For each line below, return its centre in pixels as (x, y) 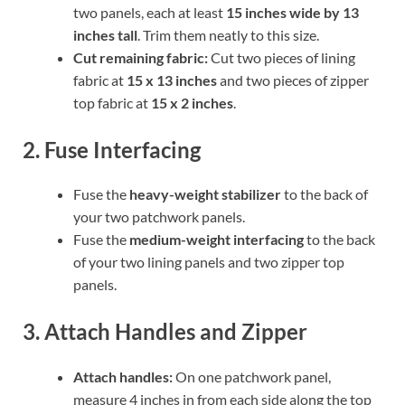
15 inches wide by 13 (292, 12)
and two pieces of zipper (293, 80)
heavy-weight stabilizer (205, 194)
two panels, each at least (150, 12)
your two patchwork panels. (159, 217)
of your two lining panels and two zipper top (209, 262)
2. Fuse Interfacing (112, 149)
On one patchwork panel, (252, 376)
